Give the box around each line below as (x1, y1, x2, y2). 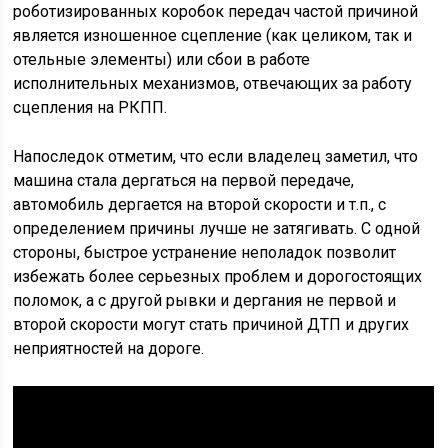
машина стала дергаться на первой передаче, (13, 171, 355, 191)
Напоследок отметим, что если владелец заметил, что (13, 147, 419, 167)
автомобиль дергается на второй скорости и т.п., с (13, 195, 387, 215)
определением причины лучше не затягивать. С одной (13, 219, 421, 239)
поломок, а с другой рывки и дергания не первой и (13, 291, 397, 311)
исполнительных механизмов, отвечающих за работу (13, 74, 413, 94)
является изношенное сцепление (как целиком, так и (13, 26, 413, 46)
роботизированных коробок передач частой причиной (13, 2, 419, 22)
